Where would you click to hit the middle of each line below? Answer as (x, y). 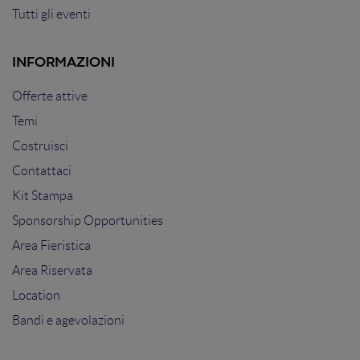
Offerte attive (50, 96)
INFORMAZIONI (63, 63)
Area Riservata (52, 270)
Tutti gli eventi (51, 14)
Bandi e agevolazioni (68, 320)
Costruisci (40, 146)
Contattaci (42, 171)
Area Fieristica (51, 245)
